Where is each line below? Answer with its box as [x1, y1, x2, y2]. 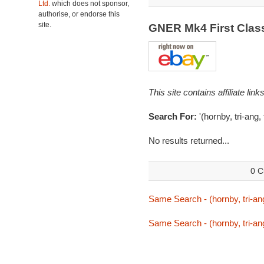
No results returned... [148, 136, 229, 146]
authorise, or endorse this [38, 10, 120, 18]
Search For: [148, 111, 199, 121]
